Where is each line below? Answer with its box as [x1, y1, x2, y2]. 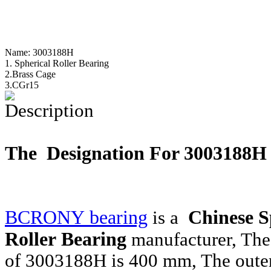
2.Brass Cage [5, 69, 56, 79]
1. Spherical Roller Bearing [5, 58, 109, 68]
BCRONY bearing [5, 207, 148, 228]
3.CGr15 [5, 80, 39, 90]
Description [5, 100, 94, 121]
